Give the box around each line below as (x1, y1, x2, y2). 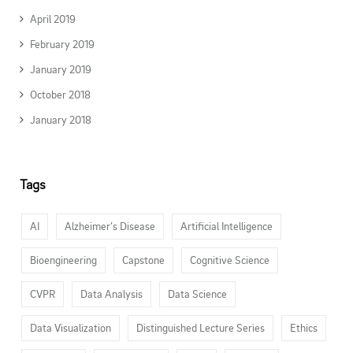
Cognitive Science (190, 253, 269, 266)
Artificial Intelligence (180, 219, 273, 232)
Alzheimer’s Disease (65, 219, 155, 232)
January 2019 (30, 62, 91, 76)
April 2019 (30, 12, 76, 25)
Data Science (168, 287, 227, 300)
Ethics (290, 321, 318, 334)
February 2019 (30, 37, 95, 50)
